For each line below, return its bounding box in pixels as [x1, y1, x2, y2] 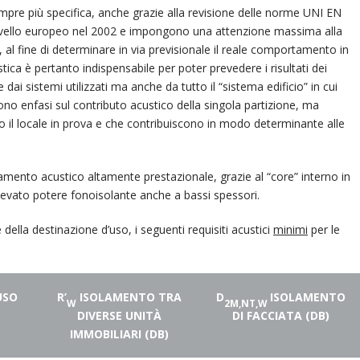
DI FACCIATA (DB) [232, 308, 329, 323]
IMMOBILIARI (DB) [70, 326, 169, 342]
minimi [273, 222, 308, 237]
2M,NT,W [224, 296, 270, 309]
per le [308, 222, 340, 237]
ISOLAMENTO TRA [76, 289, 182, 305]
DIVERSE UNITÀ [77, 308, 162, 323]
